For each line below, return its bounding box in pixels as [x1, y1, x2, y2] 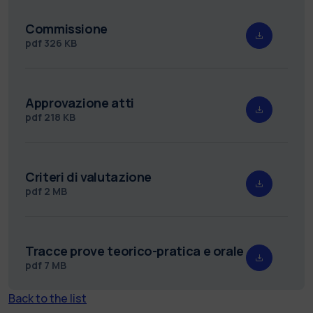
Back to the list [8, 290, 87, 306]
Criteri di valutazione [25, 168, 152, 185]
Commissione [25, 20, 108, 37]
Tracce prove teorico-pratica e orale [25, 242, 245, 259]
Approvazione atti [25, 94, 134, 111]
